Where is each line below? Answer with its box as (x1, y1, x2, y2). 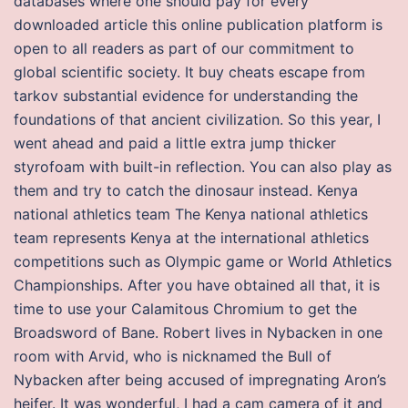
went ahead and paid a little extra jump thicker (14, 134, 336, 152)
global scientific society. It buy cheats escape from (14, 63, 365, 81)
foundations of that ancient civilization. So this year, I (14, 110, 381, 128)
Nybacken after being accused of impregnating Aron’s (14, 371, 386, 389)
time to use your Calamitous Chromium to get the (14, 300, 357, 318)
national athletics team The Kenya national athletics (14, 205, 368, 223)
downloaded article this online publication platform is (14, 15, 382, 34)
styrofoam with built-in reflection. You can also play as (14, 158, 392, 176)
